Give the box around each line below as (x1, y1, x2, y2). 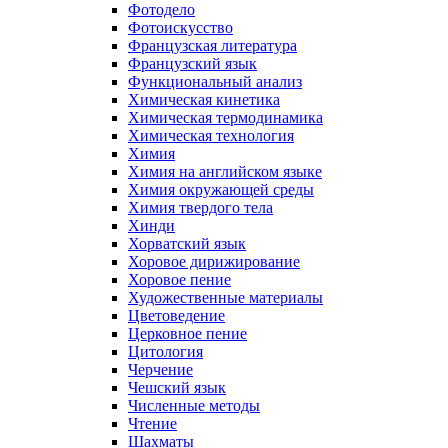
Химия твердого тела (128, 198, 273, 216)
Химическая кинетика (128, 90, 280, 108)
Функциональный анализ (128, 72, 302, 90)
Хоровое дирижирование (128, 252, 300, 270)
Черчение (128, 360, 193, 378)
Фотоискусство (128, 18, 233, 36)
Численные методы (128, 396, 260, 414)
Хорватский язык (128, 234, 246, 252)
